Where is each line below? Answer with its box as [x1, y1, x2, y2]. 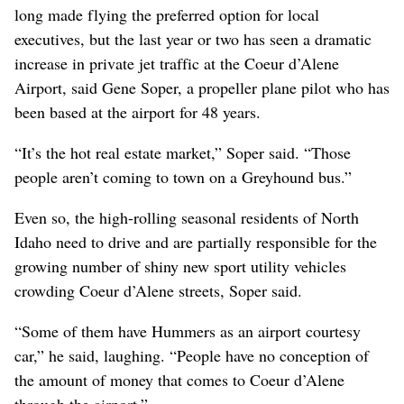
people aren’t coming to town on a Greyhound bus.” [14, 165, 352, 188]
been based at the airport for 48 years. [14, 100, 261, 123]
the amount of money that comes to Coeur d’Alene [14, 368, 344, 390]
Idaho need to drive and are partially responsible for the [14, 230, 377, 252]
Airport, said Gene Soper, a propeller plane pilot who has [14, 76, 390, 98]
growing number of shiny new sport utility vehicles [14, 254, 346, 277]
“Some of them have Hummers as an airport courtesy [14, 319, 361, 342]
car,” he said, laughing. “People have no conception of [14, 344, 369, 366]
